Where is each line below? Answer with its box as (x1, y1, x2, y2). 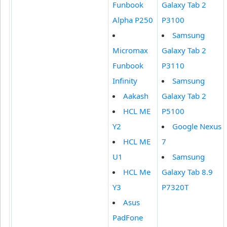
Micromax (112, 45, 148, 56)
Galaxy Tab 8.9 (162, 167, 213, 177)
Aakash (123, 91, 148, 101)
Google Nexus (172, 121, 221, 132)
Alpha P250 (112, 15, 153, 25)
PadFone (112, 212, 143, 223)
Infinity (112, 75, 137, 86)
